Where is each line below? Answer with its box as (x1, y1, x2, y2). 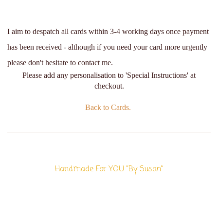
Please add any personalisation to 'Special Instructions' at (22, 71, 196, 80)
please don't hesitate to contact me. (7, 58, 113, 67)
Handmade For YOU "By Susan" (55, 163, 163, 175)
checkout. (94, 82, 124, 91)
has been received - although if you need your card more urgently (7, 43, 207, 52)
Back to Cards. (85, 103, 133, 112)
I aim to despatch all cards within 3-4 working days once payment (7, 27, 209, 36)
